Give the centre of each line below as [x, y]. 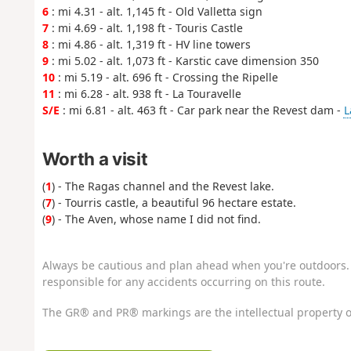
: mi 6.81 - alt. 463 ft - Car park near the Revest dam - [201, 110]
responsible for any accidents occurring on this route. [183, 282]
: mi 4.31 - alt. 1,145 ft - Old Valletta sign [155, 12]
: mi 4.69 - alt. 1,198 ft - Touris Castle [145, 28]
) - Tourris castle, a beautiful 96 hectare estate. [174, 202]
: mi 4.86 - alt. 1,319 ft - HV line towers [149, 45]
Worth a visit [95, 158]
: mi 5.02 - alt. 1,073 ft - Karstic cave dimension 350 [183, 61]
